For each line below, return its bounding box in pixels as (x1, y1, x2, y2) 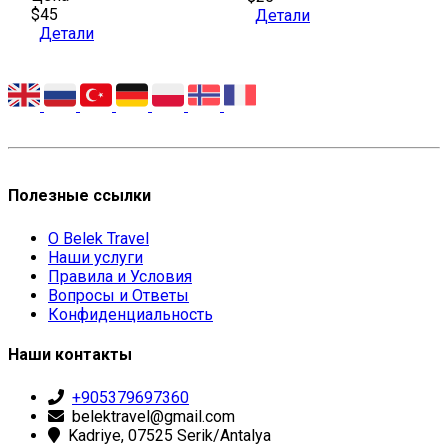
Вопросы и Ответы (48, 285, 189, 305)
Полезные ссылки (8, 185, 151, 205)
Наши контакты (8, 345, 132, 365)
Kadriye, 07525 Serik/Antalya (68, 426, 271, 446)
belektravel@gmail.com (72, 407, 235, 427)
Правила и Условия (48, 266, 192, 286)
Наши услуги (48, 247, 143, 267)
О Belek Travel (48, 228, 149, 248)
